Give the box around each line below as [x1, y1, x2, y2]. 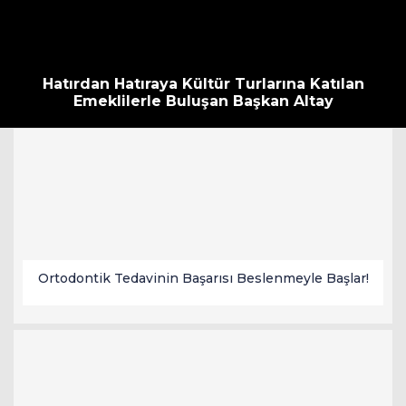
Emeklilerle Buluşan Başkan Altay [72, 92, 333, 110]
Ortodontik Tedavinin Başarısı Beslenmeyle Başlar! [37, 269, 369, 286]
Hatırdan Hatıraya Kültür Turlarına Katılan [42, 74, 364, 92]
